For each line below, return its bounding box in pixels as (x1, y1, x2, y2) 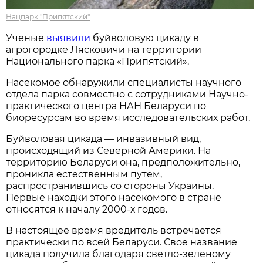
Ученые (6, 32, 47, 43)
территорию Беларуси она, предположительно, (6, 156, 241, 168)
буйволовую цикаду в (90, 32, 200, 43)
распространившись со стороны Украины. (6, 180, 214, 191)
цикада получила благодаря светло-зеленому (6, 248, 231, 259)
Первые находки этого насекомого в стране (6, 191, 222, 203)
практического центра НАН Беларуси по (6, 100, 207, 112)
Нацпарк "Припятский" (6, 12, 90, 21)
